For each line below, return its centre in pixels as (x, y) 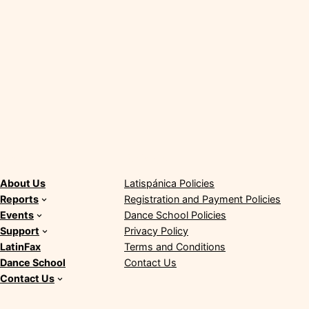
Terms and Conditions (175, 246)
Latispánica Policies (169, 183)
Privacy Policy (156, 230)
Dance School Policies (175, 215)
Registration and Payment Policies (202, 199)
